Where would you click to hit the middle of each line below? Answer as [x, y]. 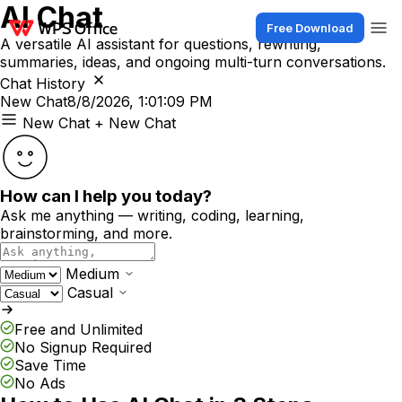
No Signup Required [83, 347]
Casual [90, 293]
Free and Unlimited [79, 329]
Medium [92, 274]
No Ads [40, 383]
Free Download [310, 28]
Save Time [50, 365]
